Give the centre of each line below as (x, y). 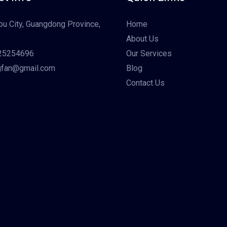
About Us (142, 39)
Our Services (149, 54)
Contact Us (145, 83)
